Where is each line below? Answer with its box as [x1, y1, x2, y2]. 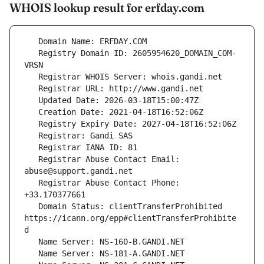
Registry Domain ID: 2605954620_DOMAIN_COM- [24, 48, 38, 58]
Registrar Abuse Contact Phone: [24, 178, 38, 188]
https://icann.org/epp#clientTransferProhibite [24, 213, 236, 223]
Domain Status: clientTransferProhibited [24, 202, 38, 212]
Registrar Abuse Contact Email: [24, 154, 38, 164]
